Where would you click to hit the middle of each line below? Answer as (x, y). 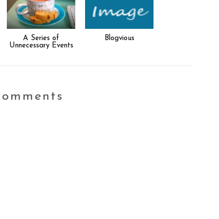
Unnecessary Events (41, 46)
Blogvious (119, 38)
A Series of (41, 38)
